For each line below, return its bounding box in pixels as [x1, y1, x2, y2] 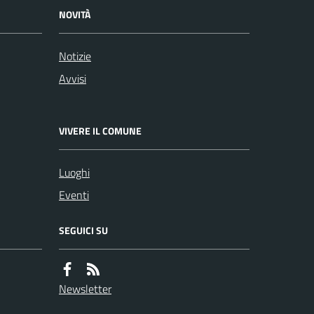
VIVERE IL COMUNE [59, 123, 142, 138]
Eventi [59, 186, 89, 203]
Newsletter [59, 280, 111, 297]
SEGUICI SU [59, 223, 108, 238]
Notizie [59, 48, 91, 64]
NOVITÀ [59, 7, 90, 22]
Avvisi [59, 70, 86, 87]
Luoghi [59, 164, 90, 181]
